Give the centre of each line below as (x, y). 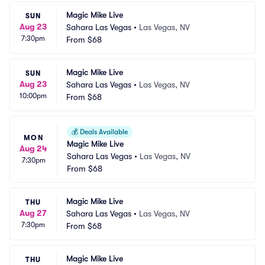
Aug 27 (33, 213)
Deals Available (103, 132)
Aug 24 (33, 148)
